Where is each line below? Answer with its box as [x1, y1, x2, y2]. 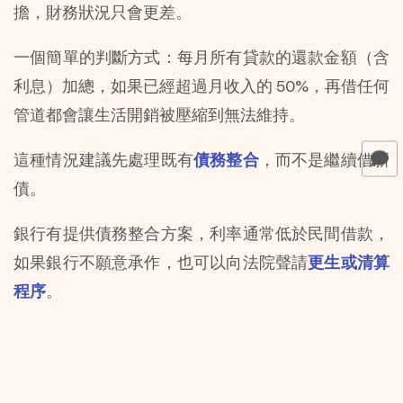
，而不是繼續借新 [258, 150, 390, 170]
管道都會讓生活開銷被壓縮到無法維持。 [13, 105, 305, 125]
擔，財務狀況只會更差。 [13, 3, 192, 22]
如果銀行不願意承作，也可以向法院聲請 [13, 253, 309, 273]
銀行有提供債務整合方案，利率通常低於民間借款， [13, 224, 390, 244]
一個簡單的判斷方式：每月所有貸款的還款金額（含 [13, 48, 390, 67]
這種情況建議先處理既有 [13, 150, 193, 170]
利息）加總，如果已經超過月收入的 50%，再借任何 [13, 76, 390, 96]
